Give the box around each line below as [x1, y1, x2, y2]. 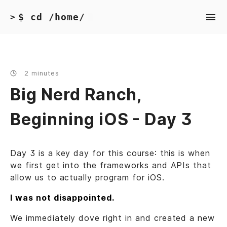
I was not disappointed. [10, 193, 115, 203]
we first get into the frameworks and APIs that [10, 160, 212, 171]
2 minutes [22, 69, 59, 78]
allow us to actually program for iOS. [10, 172, 165, 183]
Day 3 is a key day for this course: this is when [10, 148, 211, 159]
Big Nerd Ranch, [10, 85, 143, 105]
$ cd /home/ [18, 12, 85, 22]
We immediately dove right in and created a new [10, 213, 215, 223]
